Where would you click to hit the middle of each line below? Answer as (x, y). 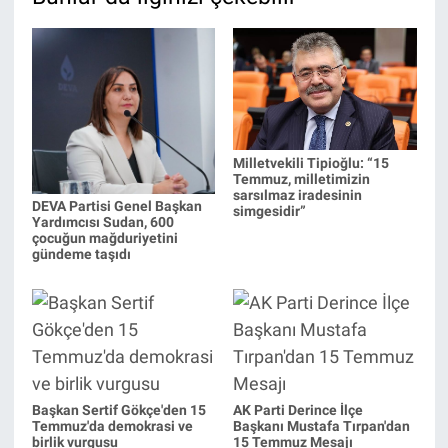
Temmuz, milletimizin (301, 178)
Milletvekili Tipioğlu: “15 (311, 162)
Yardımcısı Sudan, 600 (102, 222)
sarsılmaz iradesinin (297, 194)
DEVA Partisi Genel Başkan (116, 206)
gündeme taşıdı (81, 254)
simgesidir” (269, 210)
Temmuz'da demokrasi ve (112, 425)
